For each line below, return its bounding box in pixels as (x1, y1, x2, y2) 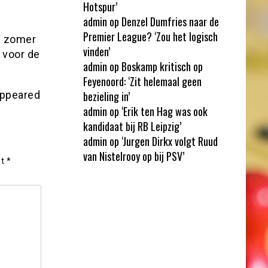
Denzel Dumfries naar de (121, 13, 219, 29)
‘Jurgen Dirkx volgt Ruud (121, 133, 218, 149)
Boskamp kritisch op (121, 58, 203, 74)
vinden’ (83, 43, 110, 59)
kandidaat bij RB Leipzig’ (83, 118, 181, 134)
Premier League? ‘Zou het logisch (83, 28, 218, 44)
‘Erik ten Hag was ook (121, 103, 208, 119)
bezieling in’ (83, 88, 130, 104)
